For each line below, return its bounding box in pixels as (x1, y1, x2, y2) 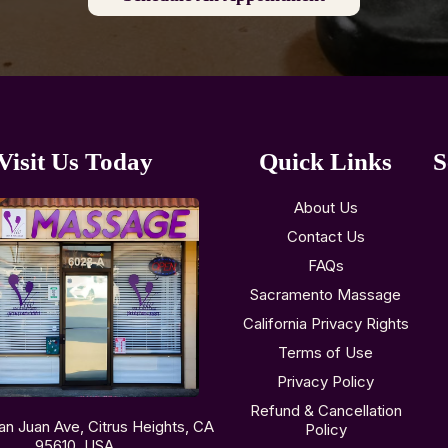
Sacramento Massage (250, 285, 402, 305)
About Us (293, 198, 358, 218)
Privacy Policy (277, 372, 375, 392)
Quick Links (259, 148, 393, 176)
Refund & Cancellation (249, 401, 402, 421)
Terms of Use (278, 343, 374, 363)
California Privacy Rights (242, 314, 409, 334)
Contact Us (286, 227, 365, 247)
